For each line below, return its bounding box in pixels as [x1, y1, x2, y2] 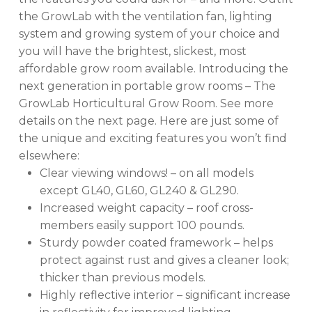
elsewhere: [18, 149, 79, 162]
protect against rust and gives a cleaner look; [39, 253, 289, 267]
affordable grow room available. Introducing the [18, 62, 288, 75]
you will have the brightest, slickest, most [18, 45, 247, 58]
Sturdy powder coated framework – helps [39, 236, 273, 249]
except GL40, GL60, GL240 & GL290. [39, 184, 239, 197]
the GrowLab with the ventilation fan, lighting [18, 10, 272, 23]
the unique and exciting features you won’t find [18, 132, 287, 145]
